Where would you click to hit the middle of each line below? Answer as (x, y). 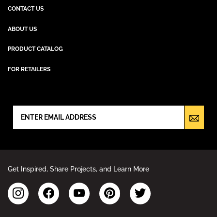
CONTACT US (26, 8)
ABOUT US (22, 29)
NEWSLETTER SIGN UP (48, 95)
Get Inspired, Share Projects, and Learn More (78, 169)
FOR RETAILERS (29, 70)
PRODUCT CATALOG (35, 49)
